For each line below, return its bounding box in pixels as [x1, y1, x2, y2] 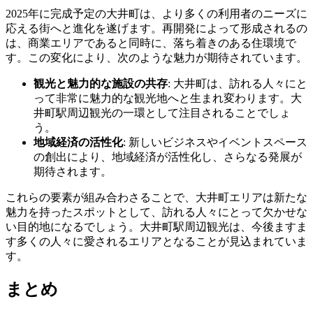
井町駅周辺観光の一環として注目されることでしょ [34, 107, 291, 119]
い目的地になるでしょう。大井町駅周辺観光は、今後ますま [6, 221, 307, 233]
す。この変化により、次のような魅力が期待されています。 [6, 52, 307, 64]
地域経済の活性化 [34, 136, 123, 149]
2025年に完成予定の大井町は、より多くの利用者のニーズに [6, 8, 307, 20]
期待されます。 [34, 166, 112, 178]
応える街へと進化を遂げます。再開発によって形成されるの [6, 22, 307, 35]
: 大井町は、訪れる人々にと [168, 78, 307, 90]
